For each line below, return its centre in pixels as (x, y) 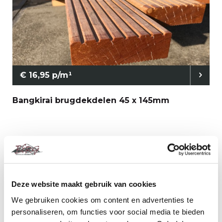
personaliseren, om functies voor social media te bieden (108, 212)
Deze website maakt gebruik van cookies (84, 184)
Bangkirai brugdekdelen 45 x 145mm (91, 100)
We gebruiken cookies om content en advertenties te (102, 200)
